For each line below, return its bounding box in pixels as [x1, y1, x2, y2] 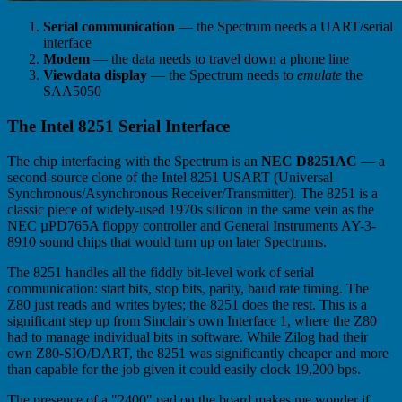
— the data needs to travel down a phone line [90, 51, 349, 67]
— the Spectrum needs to [147, 67, 297, 83]
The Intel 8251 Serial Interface [7, 117, 230, 136]
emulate [297, 67, 342, 83]
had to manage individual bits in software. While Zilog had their [7, 328, 368, 345]
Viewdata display [43, 67, 147, 83]
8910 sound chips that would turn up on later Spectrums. [7, 233, 327, 249]
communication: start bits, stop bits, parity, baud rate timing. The [7, 280, 369, 296]
